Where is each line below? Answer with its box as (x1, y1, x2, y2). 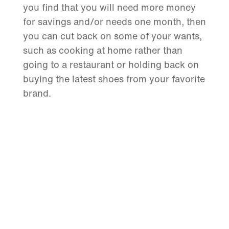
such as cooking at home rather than (22, 43, 182, 57)
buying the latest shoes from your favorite (22, 72, 205, 86)
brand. (22, 86, 51, 100)
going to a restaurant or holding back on (22, 58, 199, 72)
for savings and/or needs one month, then (22, 15, 206, 29)
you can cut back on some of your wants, (22, 29, 202, 43)
